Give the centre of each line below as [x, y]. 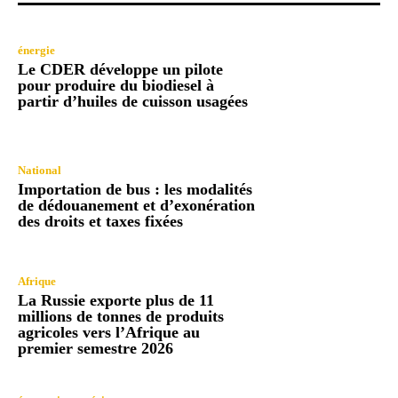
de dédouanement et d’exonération [136, 205]
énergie [36, 51]
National [40, 170]
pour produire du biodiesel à [116, 86]
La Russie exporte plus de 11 [116, 301]
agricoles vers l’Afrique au [109, 333]
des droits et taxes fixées [100, 221]
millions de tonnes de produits [121, 317]
